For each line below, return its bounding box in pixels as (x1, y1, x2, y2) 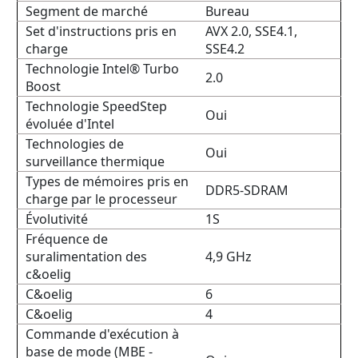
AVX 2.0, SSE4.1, (205, 22, 297, 40)
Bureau (205, 2, 249, 20)
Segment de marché (26, 2, 148, 20)
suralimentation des (26, 248, 147, 265)
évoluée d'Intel (26, 115, 114, 133)
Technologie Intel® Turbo (26, 60, 179, 78)
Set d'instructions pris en (26, 22, 177, 40)
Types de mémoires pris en (26, 173, 189, 190)
